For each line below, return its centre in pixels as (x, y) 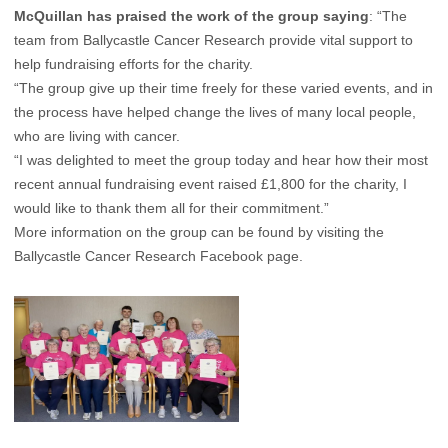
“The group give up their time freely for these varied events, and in (223, 88)
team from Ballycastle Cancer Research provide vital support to (213, 40)
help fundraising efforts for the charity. (133, 64)
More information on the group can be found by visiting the (199, 232)
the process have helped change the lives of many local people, (215, 112)
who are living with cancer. (97, 136)
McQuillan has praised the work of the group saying (191, 16)
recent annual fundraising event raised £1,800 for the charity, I (210, 184)
